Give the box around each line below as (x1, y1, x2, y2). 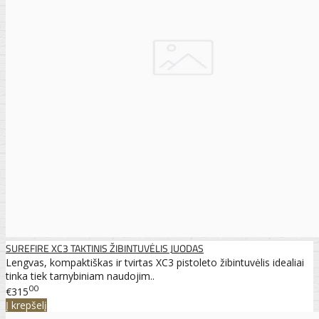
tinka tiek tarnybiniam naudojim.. (6, 268, 155, 283)
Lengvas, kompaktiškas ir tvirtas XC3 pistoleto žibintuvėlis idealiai (6, 255, 304, 269)
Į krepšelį (6, 298, 47, 312)
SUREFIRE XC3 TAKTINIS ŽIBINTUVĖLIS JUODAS (6, 240, 204, 256)
